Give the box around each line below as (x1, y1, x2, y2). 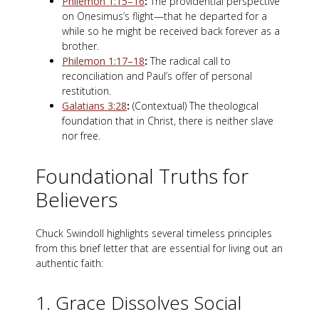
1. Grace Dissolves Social (36, 290, 241, 316)
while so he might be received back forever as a (62, 24, 280, 38)
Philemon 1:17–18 (62, 54, 145, 68)
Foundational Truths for (36, 162, 249, 190)
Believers (36, 186, 117, 214)
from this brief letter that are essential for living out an (36, 241, 283, 256)
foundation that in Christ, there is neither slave (62, 114, 273, 128)
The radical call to (147, 54, 231, 68)
